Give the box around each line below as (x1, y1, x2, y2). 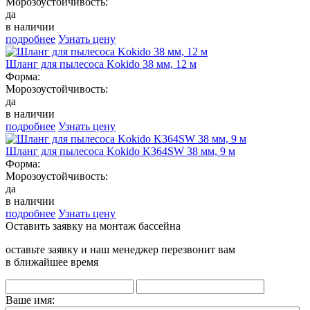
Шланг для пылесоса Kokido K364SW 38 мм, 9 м (6, 145, 235, 158)
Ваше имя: (6, 294, 55, 307)
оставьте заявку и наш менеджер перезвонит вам (6, 244, 235, 256)
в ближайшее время (6, 256, 98, 268)
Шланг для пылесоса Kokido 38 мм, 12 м (6, 58, 197, 71)
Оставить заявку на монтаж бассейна (6, 220, 181, 232)
